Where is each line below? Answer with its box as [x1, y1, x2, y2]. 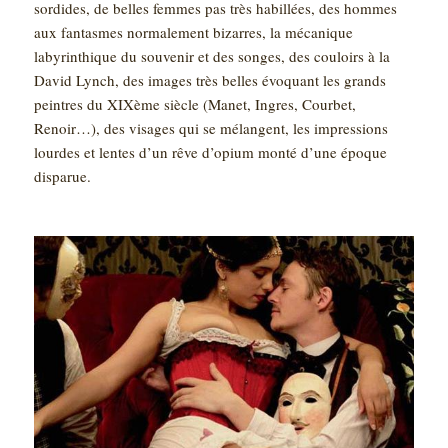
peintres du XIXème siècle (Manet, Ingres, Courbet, [34, 93, 357, 114]
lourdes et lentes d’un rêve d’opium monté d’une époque [34, 141, 388, 162]
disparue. [34, 165, 92, 186]
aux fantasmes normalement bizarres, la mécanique [34, 21, 354, 42]
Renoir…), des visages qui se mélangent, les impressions [34, 117, 389, 138]
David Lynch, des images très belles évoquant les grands [34, 69, 387, 90]
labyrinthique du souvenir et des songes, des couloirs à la [34, 45, 391, 66]
